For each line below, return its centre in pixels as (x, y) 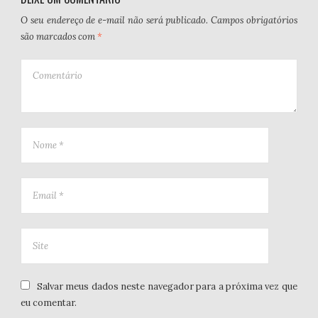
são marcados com (59, 36)
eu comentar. (49, 302)
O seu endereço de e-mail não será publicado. (115, 20)
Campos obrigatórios (254, 20)
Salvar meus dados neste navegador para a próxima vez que (167, 286)
